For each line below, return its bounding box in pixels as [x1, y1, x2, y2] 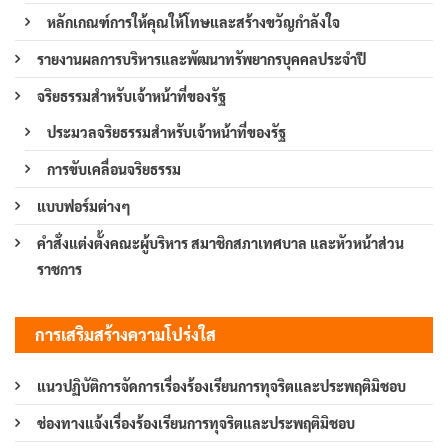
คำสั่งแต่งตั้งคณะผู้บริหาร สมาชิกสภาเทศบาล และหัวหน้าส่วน [37, 234, 404, 253]
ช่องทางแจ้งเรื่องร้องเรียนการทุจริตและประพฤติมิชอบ [37, 414, 355, 433]
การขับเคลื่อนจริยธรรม [47, 160, 181, 179]
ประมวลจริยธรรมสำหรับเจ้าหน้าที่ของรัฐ [47, 123, 286, 142]
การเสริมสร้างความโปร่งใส [35, 324, 216, 346]
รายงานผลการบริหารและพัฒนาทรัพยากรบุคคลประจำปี [37, 50, 366, 69]
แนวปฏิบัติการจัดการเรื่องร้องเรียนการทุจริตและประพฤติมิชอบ [37, 377, 406, 396]
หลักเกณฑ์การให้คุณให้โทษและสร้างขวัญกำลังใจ [47, 13, 340, 32]
